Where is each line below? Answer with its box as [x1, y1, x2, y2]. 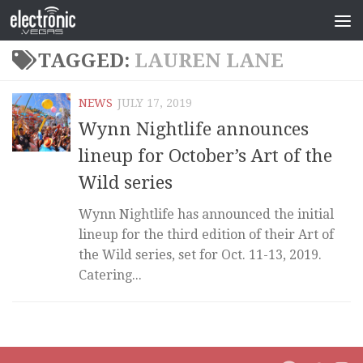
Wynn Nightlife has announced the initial [79, 207, 334, 223]
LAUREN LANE [135, 49, 284, 72]
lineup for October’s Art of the [79, 146, 332, 167]
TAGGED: [38, 49, 135, 72]
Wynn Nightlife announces [79, 119, 309, 140]
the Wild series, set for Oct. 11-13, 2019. [79, 247, 322, 263]
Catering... [79, 267, 142, 284]
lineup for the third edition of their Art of [79, 227, 334, 243]
